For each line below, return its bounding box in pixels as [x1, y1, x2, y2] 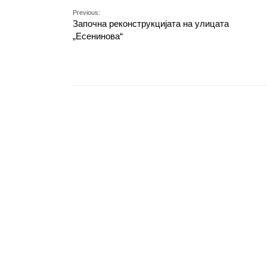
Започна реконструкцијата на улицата [73, 18, 229, 29]
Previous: [73, 9, 100, 16]
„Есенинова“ [73, 31, 123, 41]
